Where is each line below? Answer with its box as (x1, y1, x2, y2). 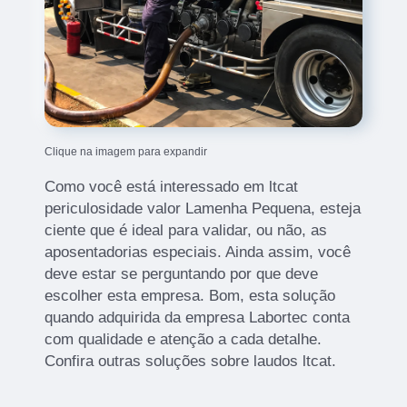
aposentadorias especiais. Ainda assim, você (45, 243, 352, 262)
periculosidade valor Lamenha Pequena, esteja (45, 200, 362, 218)
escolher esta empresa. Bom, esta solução (45, 287, 336, 305)
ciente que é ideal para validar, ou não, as (45, 222, 328, 240)
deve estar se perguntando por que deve (45, 265, 319, 283)
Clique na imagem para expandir (45, 145, 208, 159)
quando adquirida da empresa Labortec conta (45, 309, 351, 327)
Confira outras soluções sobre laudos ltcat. (45, 352, 337, 371)
